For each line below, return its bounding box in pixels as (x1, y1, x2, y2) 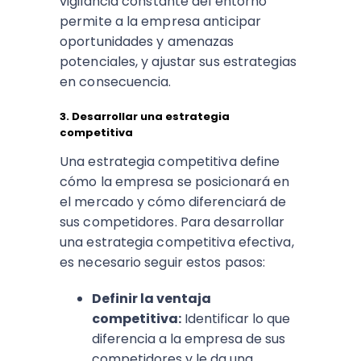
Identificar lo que (181, 309, 290, 329)
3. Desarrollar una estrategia (60, 109, 230, 125)
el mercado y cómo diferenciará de (60, 193, 287, 212)
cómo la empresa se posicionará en (60, 172, 290, 192)
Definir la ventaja (92, 289, 211, 309)
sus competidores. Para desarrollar (60, 213, 285, 232)
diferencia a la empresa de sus (92, 330, 285, 349)
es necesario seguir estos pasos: (60, 253, 266, 272)
